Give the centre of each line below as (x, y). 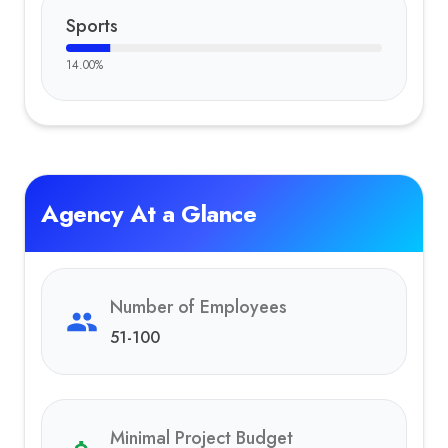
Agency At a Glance (149, 213)
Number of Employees (198, 307)
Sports (92, 26)
